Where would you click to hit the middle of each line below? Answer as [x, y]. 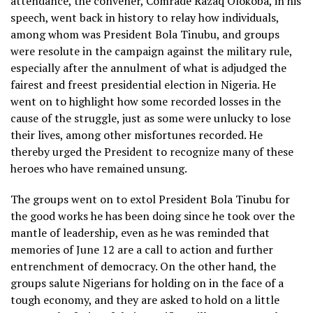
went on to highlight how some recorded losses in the [146, 101]
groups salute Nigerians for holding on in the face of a [147, 283]
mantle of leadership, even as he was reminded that [140, 232]
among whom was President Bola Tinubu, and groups [145, 34]
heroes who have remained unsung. [99, 168]
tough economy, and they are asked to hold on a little [145, 299]
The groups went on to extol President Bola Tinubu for [150, 199]
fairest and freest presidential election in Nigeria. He [143, 84]
